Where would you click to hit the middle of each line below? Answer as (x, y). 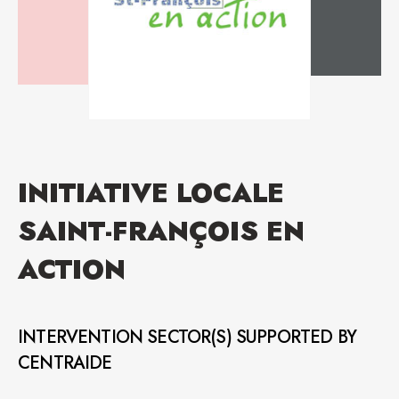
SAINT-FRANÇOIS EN (161, 231)
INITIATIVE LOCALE (151, 193)
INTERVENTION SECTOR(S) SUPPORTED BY (187, 337)
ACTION (72, 269)
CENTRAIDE (65, 363)
